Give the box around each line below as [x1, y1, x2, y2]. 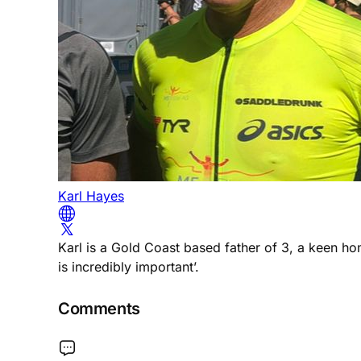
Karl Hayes [58, 188, 124, 205]
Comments [58, 298, 140, 318]
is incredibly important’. [58, 259, 199, 276]
